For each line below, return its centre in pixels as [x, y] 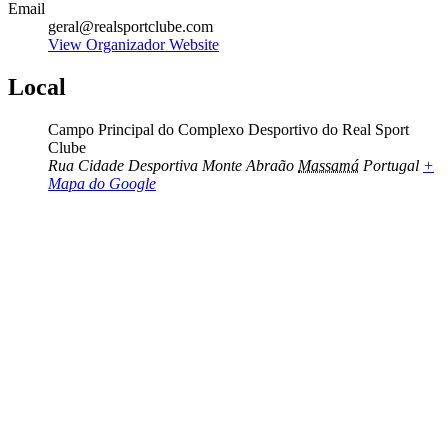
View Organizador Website [133, 45]
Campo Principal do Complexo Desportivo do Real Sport [228, 130]
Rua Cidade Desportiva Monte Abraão [171, 166]
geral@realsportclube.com [130, 27]
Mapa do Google [102, 184]
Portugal [391, 166]
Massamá [328, 166]
